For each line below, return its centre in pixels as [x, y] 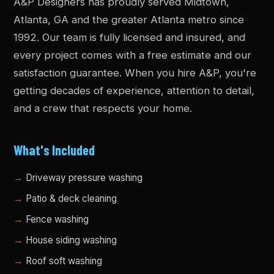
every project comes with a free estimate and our [133, 55]
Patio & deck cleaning [72, 198]
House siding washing [72, 240]
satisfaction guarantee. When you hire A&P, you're [135, 73]
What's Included [54, 150]
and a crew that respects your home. [103, 108]
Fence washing [57, 219]
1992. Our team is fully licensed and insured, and [130, 37]
